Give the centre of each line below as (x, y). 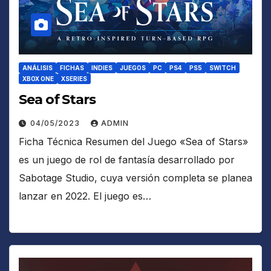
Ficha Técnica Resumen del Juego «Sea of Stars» (133, 141)
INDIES (102, 67)
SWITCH (223, 67)
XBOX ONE (38, 78)
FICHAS (72, 67)
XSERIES (74, 78)
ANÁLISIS (38, 67)
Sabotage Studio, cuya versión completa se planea (135, 178)
